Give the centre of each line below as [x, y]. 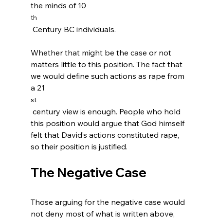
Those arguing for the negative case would [109, 202]
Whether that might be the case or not [102, 52]
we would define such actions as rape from [108, 76]
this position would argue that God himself [108, 123]
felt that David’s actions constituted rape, [106, 135]
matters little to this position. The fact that [107, 64]
